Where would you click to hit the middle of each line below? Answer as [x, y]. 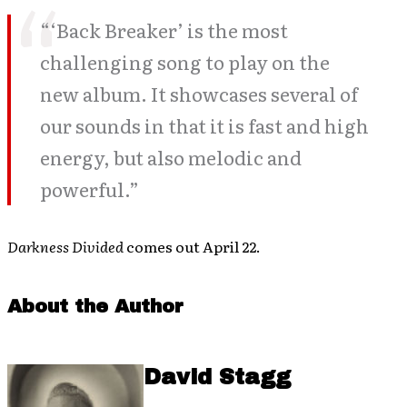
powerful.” [89, 189]
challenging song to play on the [185, 61]
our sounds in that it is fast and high [204, 125]
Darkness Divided [65, 246]
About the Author [95, 306]
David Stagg [217, 377]
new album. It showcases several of [199, 93]
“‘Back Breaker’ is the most [164, 30]
